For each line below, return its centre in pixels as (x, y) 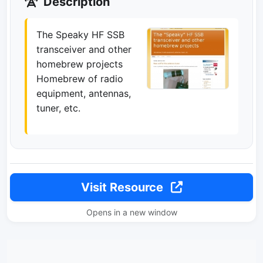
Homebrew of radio (80, 79)
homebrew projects (80, 64)
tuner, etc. (58, 108)
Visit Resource (123, 187)
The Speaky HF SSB (80, 35)
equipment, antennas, (84, 93)
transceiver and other (84, 49)
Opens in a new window (131, 212)
